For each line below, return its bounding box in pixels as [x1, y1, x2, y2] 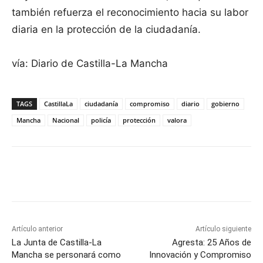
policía [91, 115, 111, 124]
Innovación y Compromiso [149, 249, 251, 260]
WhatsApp [227, 171, 258, 180]
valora [167, 115, 187, 124]
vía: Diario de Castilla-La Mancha [12, 57, 168, 69]
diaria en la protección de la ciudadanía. [12, 23, 201, 35]
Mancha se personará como [12, 249, 121, 260]
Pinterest [156, 171, 183, 180]
